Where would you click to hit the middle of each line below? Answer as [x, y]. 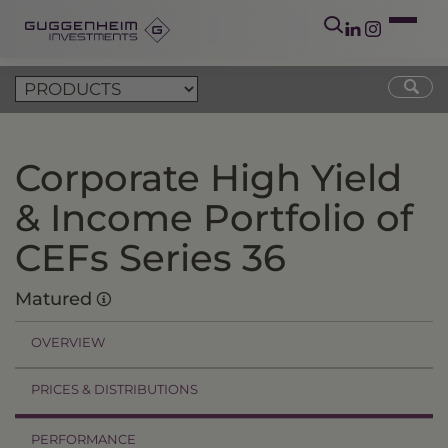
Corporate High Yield [208, 177]
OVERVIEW [68, 342]
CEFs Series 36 [150, 257]
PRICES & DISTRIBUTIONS [114, 389]
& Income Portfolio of [214, 217]
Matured [56, 299]
